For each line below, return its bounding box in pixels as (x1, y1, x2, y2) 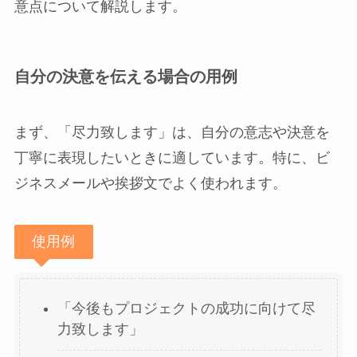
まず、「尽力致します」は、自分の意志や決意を (14, 124, 330, 140)
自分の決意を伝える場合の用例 (14, 68, 237, 86)
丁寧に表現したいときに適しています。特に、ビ (14, 149, 330, 166)
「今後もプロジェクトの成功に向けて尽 (57, 300, 316, 316)
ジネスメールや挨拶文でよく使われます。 (14, 175, 287, 191)
